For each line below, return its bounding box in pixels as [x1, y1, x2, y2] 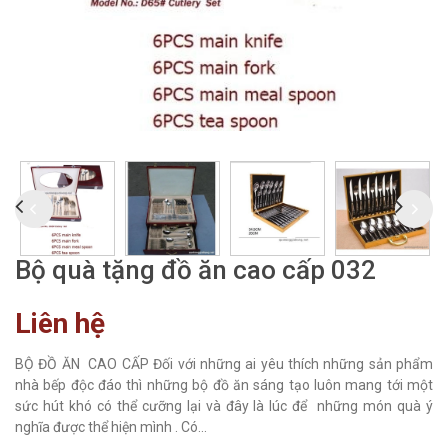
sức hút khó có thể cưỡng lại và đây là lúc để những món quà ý [15, 398, 433, 414]
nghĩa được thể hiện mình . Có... [15, 419, 207, 435]
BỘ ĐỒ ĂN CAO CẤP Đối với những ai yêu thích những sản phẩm [15, 356, 433, 372]
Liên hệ [15, 307, 105, 340]
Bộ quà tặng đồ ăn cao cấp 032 [15, 255, 376, 285]
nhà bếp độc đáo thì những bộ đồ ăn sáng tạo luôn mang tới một [15, 377, 433, 393]
